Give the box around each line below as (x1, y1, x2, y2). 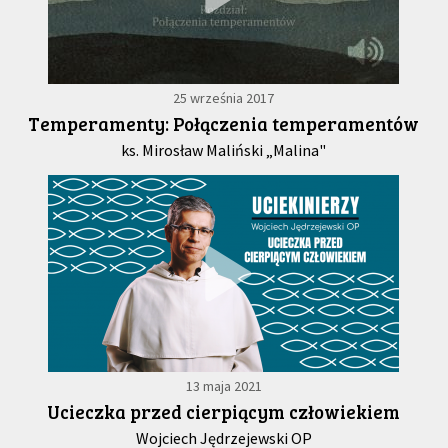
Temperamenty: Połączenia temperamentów (28, 111, 420, 137)
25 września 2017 (173, 89, 275, 108)
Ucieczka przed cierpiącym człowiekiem (47, 399, 401, 425)
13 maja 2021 (185, 377, 262, 396)
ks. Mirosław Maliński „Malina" (121, 140, 327, 161)
